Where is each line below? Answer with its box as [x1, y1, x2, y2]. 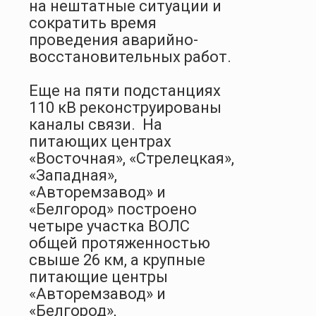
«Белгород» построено [29, 200, 197, 218]
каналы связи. [29, 115, 135, 133]
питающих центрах [29, 132, 171, 150]
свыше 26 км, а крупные [29, 250, 205, 269]
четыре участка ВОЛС [29, 217, 190, 235]
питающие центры [29, 267, 168, 286]
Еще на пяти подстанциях [29, 81, 221, 99]
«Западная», [29, 166, 117, 184]
